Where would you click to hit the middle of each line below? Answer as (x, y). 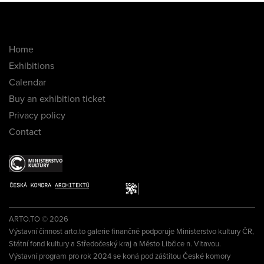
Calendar (27, 83)
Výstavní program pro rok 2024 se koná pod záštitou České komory (120, 257)
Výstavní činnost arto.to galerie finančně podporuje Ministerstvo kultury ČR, (131, 232)
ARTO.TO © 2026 (39, 220)
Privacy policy (37, 116)
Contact (25, 132)
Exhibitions (32, 66)
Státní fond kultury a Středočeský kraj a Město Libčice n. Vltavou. (115, 244)
